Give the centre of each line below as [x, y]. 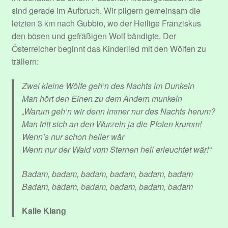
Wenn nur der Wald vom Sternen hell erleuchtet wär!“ [116, 149]
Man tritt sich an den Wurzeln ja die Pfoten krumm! [111, 124]
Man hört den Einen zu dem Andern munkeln [102, 98]
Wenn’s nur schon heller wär [73, 136]
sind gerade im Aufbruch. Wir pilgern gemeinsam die [106, 11]
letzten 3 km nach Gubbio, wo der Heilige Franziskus [106, 23]
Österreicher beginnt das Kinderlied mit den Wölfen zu [109, 49]
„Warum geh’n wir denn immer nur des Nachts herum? [118, 111]
